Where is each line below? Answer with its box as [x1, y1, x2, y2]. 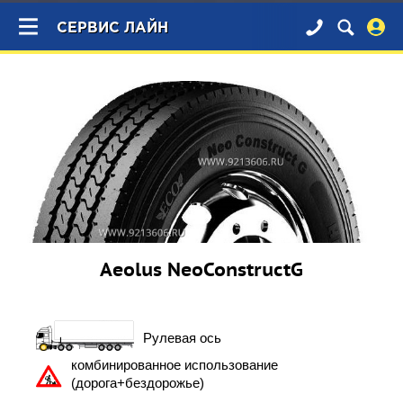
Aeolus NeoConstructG [100, 259, 303, 281]
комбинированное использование [70, 358, 278, 372]
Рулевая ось [143, 331, 221, 345]
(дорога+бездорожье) [70, 376, 204, 390]
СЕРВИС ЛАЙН [57, 22, 168, 35]
